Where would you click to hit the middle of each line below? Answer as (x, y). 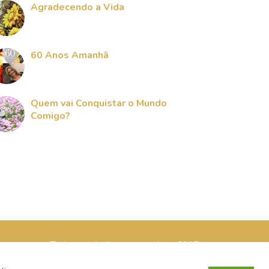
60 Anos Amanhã (70, 55)
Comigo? (50, 116)
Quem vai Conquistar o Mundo (99, 103)
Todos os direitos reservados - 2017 (124, 245)
